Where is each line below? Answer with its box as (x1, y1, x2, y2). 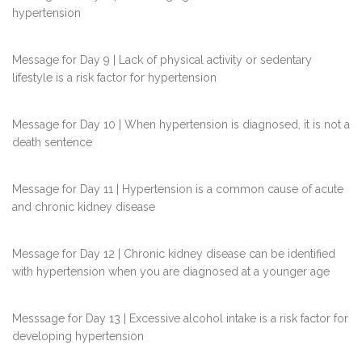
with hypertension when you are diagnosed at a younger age (12, 265, 330, 279)
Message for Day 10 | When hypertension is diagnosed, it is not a (12, 118, 350, 132)
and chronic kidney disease (12, 200, 155, 214)
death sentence (12, 136, 92, 149)
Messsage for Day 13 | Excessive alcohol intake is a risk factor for (12, 312, 348, 326)
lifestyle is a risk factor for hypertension (12, 71, 217, 85)
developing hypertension (12, 330, 144, 343)
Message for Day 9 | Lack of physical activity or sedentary (12, 53, 312, 67)
